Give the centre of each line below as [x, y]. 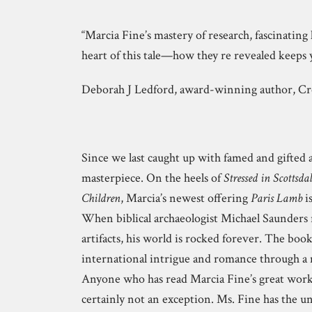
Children [101, 198]
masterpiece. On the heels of [153, 178]
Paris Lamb [276, 198]
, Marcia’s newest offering [186, 198]
